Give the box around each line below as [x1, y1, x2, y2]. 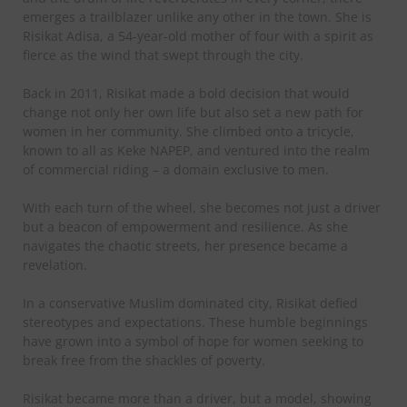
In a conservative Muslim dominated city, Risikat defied [23, 294, 358, 313]
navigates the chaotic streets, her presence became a [23, 237, 348, 255]
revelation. [23, 256, 87, 274]
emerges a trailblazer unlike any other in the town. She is [23, 8, 372, 26]
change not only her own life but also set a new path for [23, 104, 363, 122]
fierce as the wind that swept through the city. [23, 46, 303, 65]
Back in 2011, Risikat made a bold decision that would [23, 84, 350, 103]
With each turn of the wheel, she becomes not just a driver [23, 199, 381, 217]
